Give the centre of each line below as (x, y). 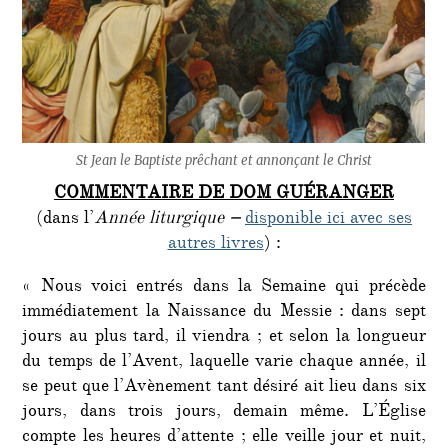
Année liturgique (159, 219)
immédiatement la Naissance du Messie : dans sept (224, 312)
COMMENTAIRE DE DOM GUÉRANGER (224, 194)
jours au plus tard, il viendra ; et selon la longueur (224, 337)
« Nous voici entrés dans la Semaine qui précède (224, 287)
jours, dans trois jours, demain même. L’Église (224, 412)
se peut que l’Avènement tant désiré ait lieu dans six (224, 387)
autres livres (215, 244)
